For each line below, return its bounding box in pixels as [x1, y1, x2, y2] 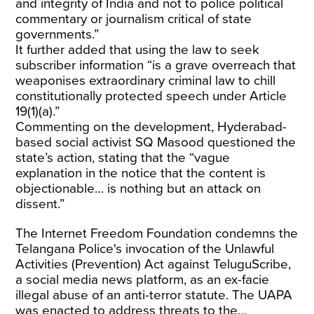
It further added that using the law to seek [15, 42, 260, 57]
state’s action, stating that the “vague [15, 150, 231, 165]
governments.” [15, 27, 100, 42]
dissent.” [15, 196, 65, 212]
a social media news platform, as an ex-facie [15, 272, 270, 287]
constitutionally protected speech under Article [15, 88, 287, 104]
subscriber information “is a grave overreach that [15, 57, 296, 73]
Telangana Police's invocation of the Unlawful [15, 241, 275, 257]
